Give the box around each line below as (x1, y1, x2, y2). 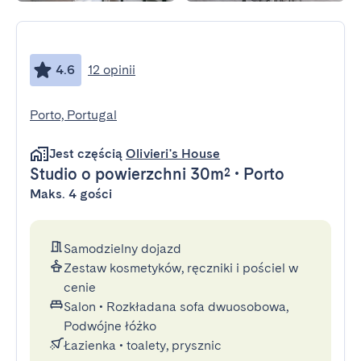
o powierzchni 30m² (77, 164, 230, 184)
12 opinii (88, 62, 135, 77)
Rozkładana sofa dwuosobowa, (106, 299, 288, 314)
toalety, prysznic (127, 338, 222, 353)
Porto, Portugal (30, 107, 117, 122)
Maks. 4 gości (30, 186, 112, 201)
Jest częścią (49, 146, 126, 161)
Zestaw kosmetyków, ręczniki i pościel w (64, 260, 298, 276)
